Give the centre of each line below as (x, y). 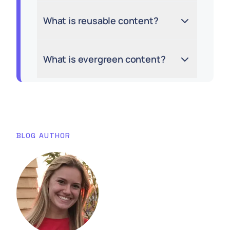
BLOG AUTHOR (44, 136)
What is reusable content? (101, 21)
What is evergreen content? (104, 59)
